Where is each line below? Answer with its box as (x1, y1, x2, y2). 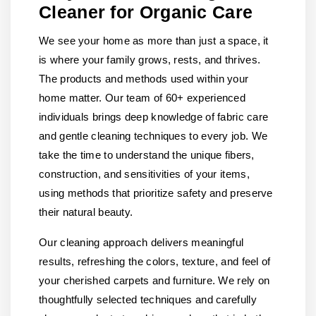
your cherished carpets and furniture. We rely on (39, 274, 270, 286)
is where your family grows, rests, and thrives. (39, 54, 261, 66)
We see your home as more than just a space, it (39, 35, 269, 47)
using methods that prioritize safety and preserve (39, 187, 273, 199)
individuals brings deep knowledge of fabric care (39, 111, 269, 123)
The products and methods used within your (39, 73, 249, 85)
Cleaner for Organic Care (39, 2, 253, 22)
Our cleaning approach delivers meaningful (39, 236, 244, 248)
